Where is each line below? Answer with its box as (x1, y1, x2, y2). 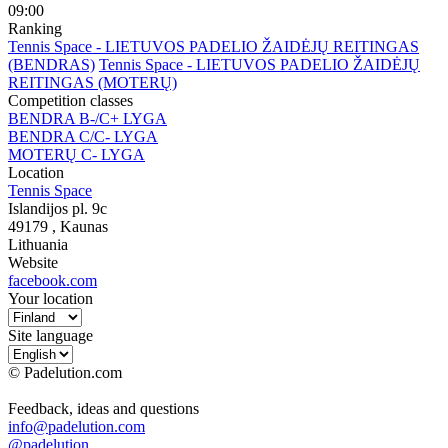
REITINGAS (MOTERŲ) (8, 73, 177, 91)
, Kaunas (48, 217, 108, 235)
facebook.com (8, 271, 97, 289)
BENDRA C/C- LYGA (8, 127, 158, 145)
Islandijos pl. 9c (8, 199, 107, 217)
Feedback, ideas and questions (8, 399, 199, 417)
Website (8, 253, 58, 271)
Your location (8, 289, 93, 307)
